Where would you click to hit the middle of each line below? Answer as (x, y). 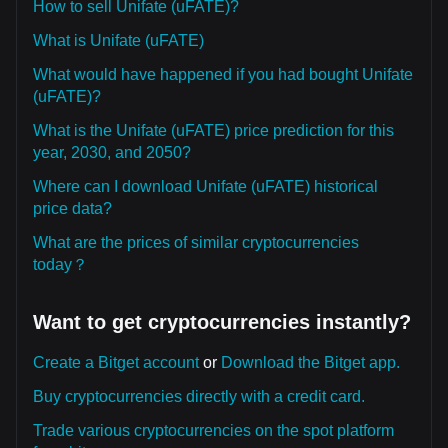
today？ (60, 264)
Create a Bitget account (116, 362)
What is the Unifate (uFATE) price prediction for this (213, 130)
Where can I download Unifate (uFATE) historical (205, 186)
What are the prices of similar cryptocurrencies (196, 242)
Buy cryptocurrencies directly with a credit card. (199, 396)
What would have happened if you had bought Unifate (223, 74)
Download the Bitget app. (310, 362)
